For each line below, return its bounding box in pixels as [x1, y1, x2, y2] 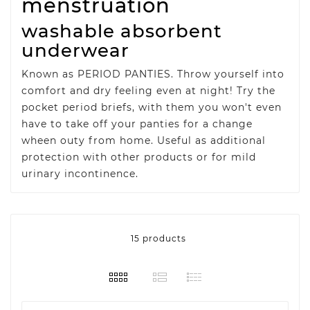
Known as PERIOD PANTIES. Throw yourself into [21, 67, 284, 80]
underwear [21, 39, 129, 62]
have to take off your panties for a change [21, 117, 253, 130]
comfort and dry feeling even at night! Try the [21, 84, 275, 97]
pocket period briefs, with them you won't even [21, 100, 282, 113]
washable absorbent [21, 19, 222, 42]
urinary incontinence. [21, 167, 138, 180]
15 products [131, 232, 186, 244]
